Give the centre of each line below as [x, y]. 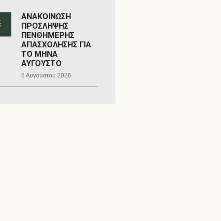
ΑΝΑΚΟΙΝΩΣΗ [46, 17]
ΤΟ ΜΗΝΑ [39, 54]
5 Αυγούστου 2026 [46, 76]
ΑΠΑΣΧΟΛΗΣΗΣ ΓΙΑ [56, 45]
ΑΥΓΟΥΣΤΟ [41, 63]
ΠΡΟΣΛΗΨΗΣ [45, 26]
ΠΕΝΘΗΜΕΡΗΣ [48, 35]
